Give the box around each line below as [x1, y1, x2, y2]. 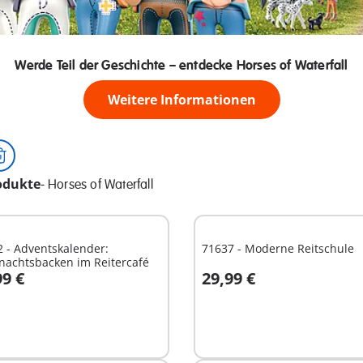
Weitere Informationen [107, 90, 256, 109]
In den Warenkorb [222, 281, 325, 297]
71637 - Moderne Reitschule [201, 240, 354, 256]
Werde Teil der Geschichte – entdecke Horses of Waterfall [15, 57, 348, 74]
